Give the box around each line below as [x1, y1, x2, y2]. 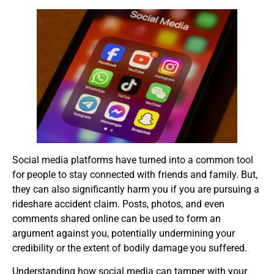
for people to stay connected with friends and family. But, [12, 169, 257, 180]
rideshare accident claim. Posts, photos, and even [12, 198, 224, 210]
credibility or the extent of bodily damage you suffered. [12, 242, 247, 254]
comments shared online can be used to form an [12, 213, 221, 224]
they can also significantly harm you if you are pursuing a [12, 183, 259, 195]
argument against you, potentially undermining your [12, 228, 235, 239]
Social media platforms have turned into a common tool [12, 154, 253, 166]
